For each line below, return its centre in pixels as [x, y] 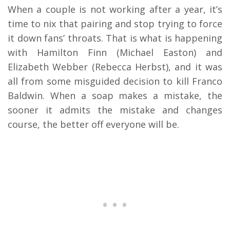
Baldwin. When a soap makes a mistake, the [115, 95]
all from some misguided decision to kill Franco [115, 81]
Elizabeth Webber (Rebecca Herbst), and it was [115, 66]
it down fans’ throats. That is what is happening [115, 38]
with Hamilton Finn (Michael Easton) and [115, 52]
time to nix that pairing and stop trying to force [115, 23]
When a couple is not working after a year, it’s [115, 9]
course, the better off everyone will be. [93, 124]
